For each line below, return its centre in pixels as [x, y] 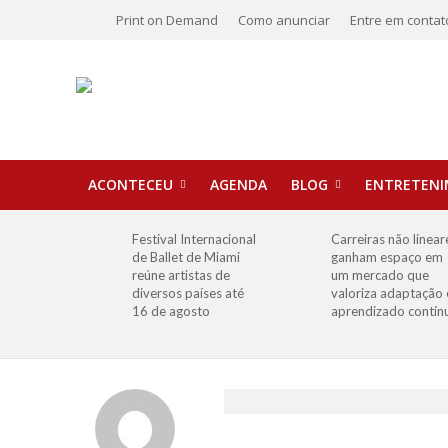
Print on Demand [166, 20]
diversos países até [188, 293]
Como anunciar [283, 20]
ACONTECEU [130, 184]
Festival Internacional [194, 239]
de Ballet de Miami [186, 257]
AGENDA [238, 184]
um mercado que [379, 275]
